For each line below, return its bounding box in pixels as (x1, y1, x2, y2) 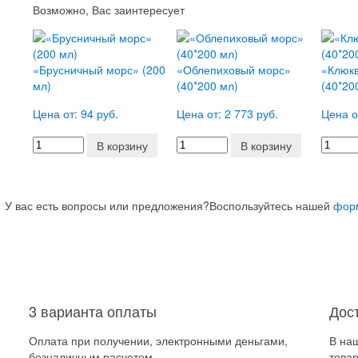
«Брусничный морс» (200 (32, 62, 165, 78)
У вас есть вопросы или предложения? (4, 197, 209, 213)
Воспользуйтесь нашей (209, 197, 333, 213)
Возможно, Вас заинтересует (32, 2, 185, 18)
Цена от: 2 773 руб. (177, 105, 279, 121)
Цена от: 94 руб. (32, 105, 118, 121)
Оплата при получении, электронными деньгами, (28, 332, 288, 348)
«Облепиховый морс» (177, 62, 292, 78)
